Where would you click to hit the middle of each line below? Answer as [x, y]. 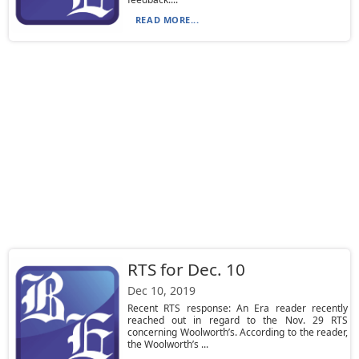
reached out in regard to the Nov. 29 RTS [238, 320]
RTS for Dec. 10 [186, 269]
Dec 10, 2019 [161, 290]
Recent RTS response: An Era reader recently [238, 308]
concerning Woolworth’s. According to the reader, [238, 332]
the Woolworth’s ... [167, 344]
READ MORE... [167, 20]
